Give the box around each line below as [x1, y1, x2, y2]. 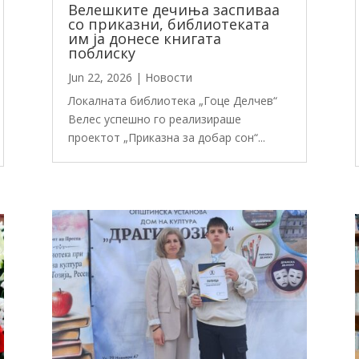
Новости [144, 69, 192, 85]
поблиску [67, 42, 135, 63]
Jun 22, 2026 [67, 69, 132, 85]
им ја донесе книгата [67, 28, 221, 48]
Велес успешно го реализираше [67, 111, 241, 127]
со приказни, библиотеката [67, 14, 269, 34]
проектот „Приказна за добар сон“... [67, 129, 265, 145]
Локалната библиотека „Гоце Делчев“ [67, 92, 277, 108]
